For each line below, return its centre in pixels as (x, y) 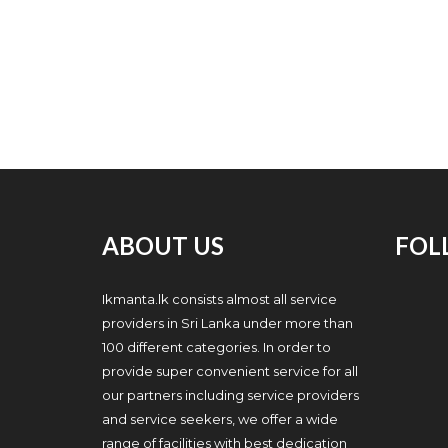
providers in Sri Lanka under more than (227, 323)
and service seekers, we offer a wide (220, 419)
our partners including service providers (230, 395)
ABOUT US (163, 245)
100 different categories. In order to (216, 347)
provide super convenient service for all (230, 371)
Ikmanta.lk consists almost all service (219, 299)
